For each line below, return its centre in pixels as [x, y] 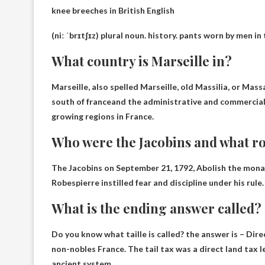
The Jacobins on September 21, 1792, [124, 167]
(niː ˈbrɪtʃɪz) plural [88, 35]
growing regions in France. [103, 116]
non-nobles [74, 248]
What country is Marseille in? [142, 61]
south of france [81, 101]
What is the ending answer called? [156, 208]
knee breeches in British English [113, 10]
